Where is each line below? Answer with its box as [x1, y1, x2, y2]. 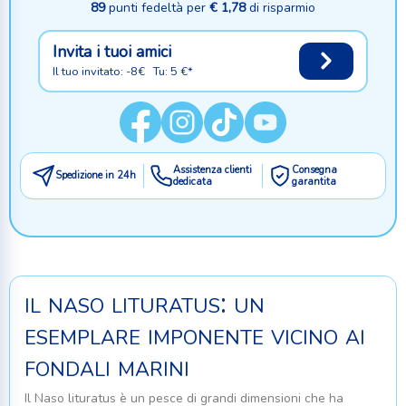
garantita [292, 174, 337, 188]
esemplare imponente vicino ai [24, 314, 365, 354]
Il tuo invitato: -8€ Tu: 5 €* [53, 63, 193, 80]
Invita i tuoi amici [53, 40, 171, 63]
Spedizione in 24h [54, 169, 136, 183]
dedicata [172, 174, 212, 188]
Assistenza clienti [172, 162, 252, 177]
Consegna [292, 162, 338, 177]
